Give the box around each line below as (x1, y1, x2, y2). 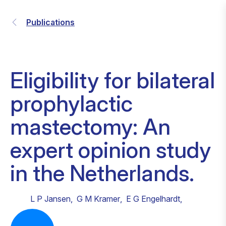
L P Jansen (30, 194, 71, 204)
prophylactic (10, 90, 133, 117)
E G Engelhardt (126, 194, 180, 204)
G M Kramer (77, 194, 120, 204)
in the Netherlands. (10, 159, 194, 187)
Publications (26, 17, 75, 27)
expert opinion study (10, 136, 211, 163)
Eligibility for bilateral (10, 67, 215, 94)
